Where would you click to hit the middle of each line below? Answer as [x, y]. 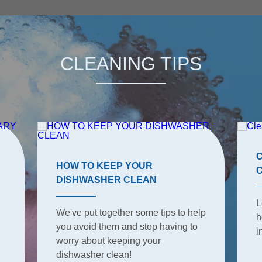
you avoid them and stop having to [127, 226]
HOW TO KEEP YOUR [104, 166]
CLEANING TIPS [131, 63]
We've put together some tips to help [131, 212]
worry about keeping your [108, 240]
